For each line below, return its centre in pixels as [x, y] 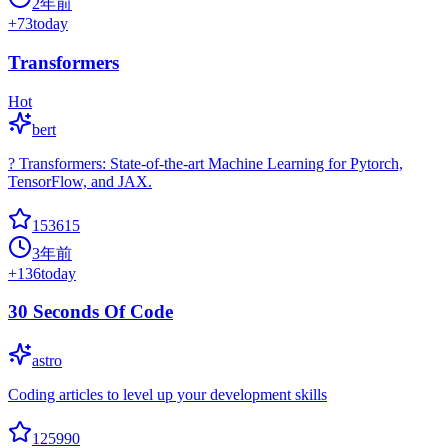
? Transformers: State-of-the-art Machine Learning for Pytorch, [205, 163]
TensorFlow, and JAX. [80, 181]
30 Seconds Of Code [90, 312]
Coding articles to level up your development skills [167, 395]
